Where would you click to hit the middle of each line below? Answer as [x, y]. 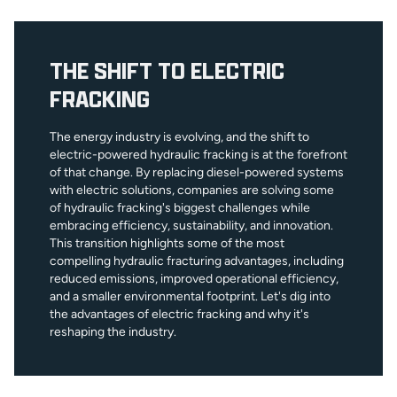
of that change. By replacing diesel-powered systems [197, 172]
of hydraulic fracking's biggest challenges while [180, 207]
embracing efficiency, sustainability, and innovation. [191, 225]
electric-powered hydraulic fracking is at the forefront [198, 154]
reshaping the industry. [113, 331]
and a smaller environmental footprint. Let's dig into [190, 296]
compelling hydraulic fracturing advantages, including [197, 261]
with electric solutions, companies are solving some [192, 190]
